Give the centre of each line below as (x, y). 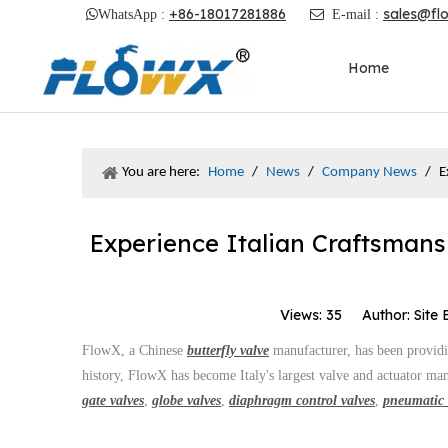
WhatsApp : (133, 14)
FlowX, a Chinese (134, 350)
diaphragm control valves (302, 400)
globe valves (186, 400)
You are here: (161, 172)
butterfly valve (228, 350)
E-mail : (357, 14)
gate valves (113, 400)
